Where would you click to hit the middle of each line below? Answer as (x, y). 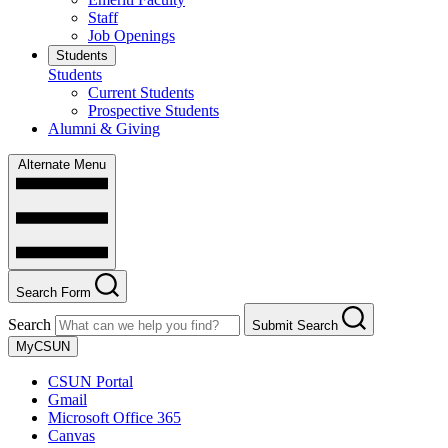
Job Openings (131, 36)
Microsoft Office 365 (114, 418)
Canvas (71, 436)
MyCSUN (43, 347)
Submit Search (295, 326)
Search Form (53, 293)
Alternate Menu (62, 165)
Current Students (141, 93)
